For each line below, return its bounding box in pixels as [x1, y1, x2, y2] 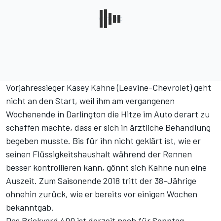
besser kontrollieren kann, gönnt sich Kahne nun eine [6, 162, 207, 173]
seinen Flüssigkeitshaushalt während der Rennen [6, 148, 192, 160]
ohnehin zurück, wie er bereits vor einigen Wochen [6, 188, 197, 200]
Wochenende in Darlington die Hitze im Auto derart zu [6, 109, 210, 120]
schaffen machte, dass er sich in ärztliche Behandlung [6, 122, 211, 133]
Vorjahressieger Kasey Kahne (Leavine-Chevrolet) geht [6, 82, 211, 93]
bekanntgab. [6, 202, 54, 213]
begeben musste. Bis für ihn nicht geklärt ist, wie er [6, 135, 201, 147]
